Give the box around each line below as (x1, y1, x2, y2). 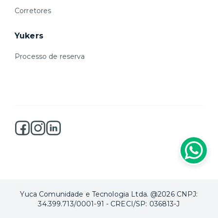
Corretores (15, 6, 52, 15)
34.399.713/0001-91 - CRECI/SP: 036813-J (38, 200, 180, 208)
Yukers (15, 31, 43, 40)
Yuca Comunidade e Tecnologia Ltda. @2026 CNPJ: (20, 190, 198, 199)
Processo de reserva (15, 52, 85, 61)
